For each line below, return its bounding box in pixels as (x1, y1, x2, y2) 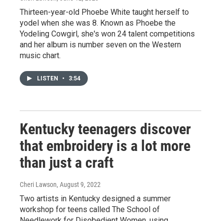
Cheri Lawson (20, 181, 57, 188)
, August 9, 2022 (57, 181, 101, 188)
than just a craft (20, 154, 113, 171)
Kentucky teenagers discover (20, 120, 191, 138)
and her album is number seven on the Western (20, 40, 181, 49)
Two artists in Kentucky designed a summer (20, 194, 171, 203)
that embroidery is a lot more (20, 137, 190, 154)
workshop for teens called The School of (20, 205, 160, 214)
